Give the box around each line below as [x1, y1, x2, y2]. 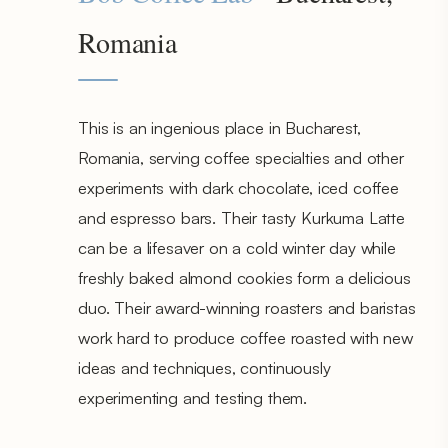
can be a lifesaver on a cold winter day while [78, 236, 396, 258]
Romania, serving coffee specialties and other [78, 146, 404, 168]
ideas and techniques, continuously [78, 356, 331, 378]
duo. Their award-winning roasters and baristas [78, 296, 416, 318]
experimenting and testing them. [78, 386, 308, 408]
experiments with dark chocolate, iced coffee [78, 176, 399, 198]
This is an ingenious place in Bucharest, [78, 116, 361, 138]
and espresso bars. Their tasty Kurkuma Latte [78, 206, 405, 228]
